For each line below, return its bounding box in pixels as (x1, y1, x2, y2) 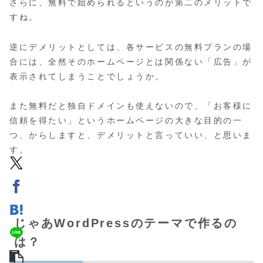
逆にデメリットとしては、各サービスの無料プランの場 (9, 42, 252, 52)
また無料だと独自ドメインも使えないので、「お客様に (9, 100, 252, 110)
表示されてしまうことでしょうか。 (9, 71, 165, 81)
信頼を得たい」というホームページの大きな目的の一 (9, 115, 243, 125)
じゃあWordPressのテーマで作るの (14, 216, 238, 230)
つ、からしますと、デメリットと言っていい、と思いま (9, 130, 252, 140)
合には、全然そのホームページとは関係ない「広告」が (9, 56, 252, 66)
